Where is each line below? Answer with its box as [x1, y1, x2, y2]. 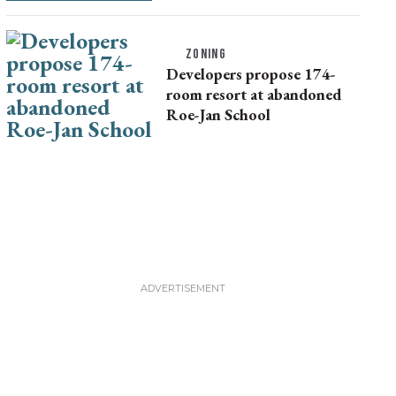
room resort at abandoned [165, 84, 341, 105]
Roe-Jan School [165, 104, 270, 126]
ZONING [185, 46, 227, 64]
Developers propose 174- [165, 64, 336, 85]
